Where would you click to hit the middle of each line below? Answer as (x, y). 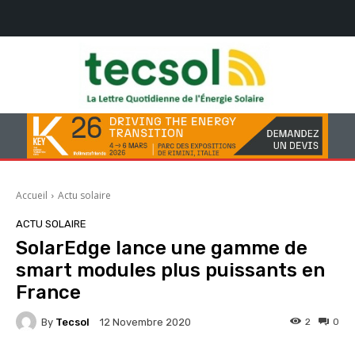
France (48, 293)
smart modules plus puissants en (170, 271)
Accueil (32, 196)
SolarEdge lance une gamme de (162, 248)
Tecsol (73, 322)
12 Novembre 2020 (145, 323)
